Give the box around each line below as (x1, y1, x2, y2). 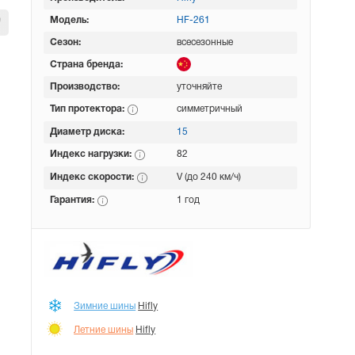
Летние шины (74, 325, 134, 334)
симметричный (177, 105, 243, 113)
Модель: (50, 16, 90, 25)
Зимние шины (74, 302, 136, 311)
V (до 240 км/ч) (177, 173, 242, 181)
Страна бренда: (50, 60, 124, 69)
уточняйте (177, 82, 223, 91)
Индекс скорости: (50, 173, 137, 181)
